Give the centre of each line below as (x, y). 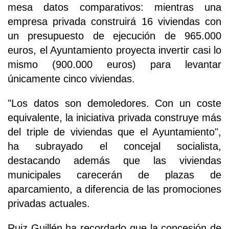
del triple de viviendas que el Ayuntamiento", (114, 132)
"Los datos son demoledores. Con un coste (114, 104)
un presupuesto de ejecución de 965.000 (114, 36)
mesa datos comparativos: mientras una (114, 7)
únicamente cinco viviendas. (71, 79)
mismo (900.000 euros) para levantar (114, 65)
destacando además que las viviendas (114, 161)
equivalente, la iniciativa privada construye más (114, 118)
